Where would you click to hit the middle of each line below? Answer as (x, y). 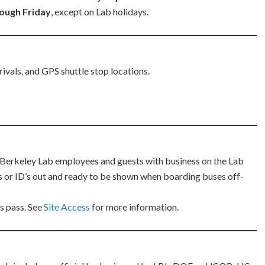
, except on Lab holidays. (100, 12)
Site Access (67, 207)
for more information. (134, 207)
